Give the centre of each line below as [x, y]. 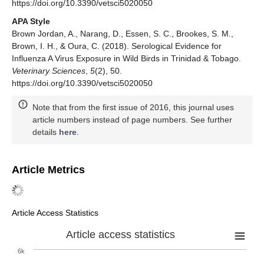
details [46, 132]
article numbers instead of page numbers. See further [132, 120]
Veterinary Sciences [49, 71]
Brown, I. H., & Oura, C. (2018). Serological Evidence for [117, 46]
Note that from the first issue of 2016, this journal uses [133, 108]
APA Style [31, 22]
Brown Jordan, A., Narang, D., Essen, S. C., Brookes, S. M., [123, 34]
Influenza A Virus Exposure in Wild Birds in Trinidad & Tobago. [126, 59]
